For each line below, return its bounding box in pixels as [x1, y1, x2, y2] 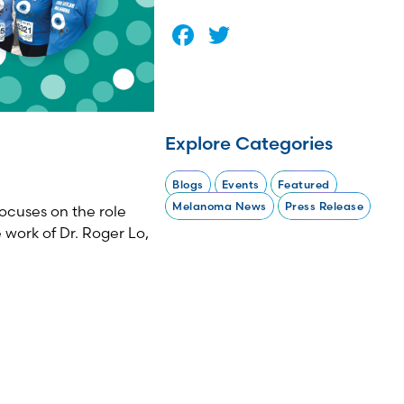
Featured [277, 178, 330, 191]
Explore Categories [165, 132, 333, 154]
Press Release [284, 199, 363, 213]
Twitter [234, 17, 328, 52]
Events [221, 178, 260, 191]
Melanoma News [172, 199, 267, 213]
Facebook [197, 17, 336, 52]
